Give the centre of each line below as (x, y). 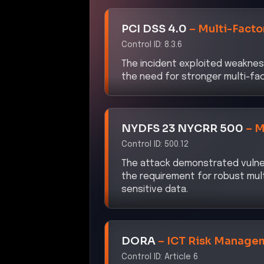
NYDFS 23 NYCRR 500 (182, 128)
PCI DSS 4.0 (154, 29)
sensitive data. (155, 189)
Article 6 (181, 257)
